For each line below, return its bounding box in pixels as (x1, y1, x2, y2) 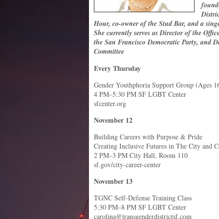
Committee (94, 46, 124, 56)
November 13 (94, 176, 132, 186)
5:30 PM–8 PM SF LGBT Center (94, 202, 186, 212)
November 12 (94, 115, 132, 125)
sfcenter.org (94, 99, 126, 108)
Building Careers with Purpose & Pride (94, 132, 202, 141)
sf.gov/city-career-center (94, 160, 161, 169)
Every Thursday (94, 63, 141, 73)
